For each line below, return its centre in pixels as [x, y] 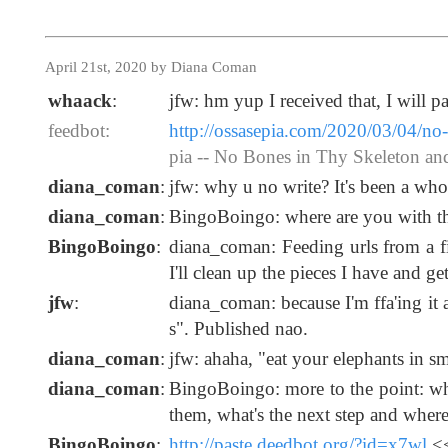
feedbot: [79, 131]
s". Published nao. [238, 329]
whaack [80, 101]
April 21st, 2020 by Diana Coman [151, 67]
